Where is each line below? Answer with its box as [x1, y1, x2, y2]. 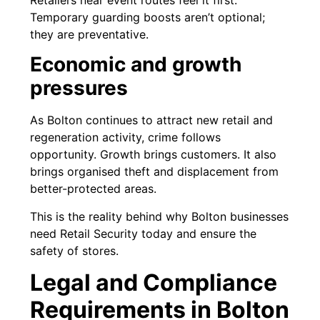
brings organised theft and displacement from [30, 164, 279, 179]
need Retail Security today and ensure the [30, 226, 257, 241]
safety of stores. [30, 243, 119, 258]
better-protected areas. [30, 181, 157, 196]
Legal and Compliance [30, 268, 278, 296]
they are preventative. [30, 26, 149, 41]
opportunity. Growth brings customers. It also [30, 147, 277, 162]
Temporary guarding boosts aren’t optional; [30, 9, 266, 24]
